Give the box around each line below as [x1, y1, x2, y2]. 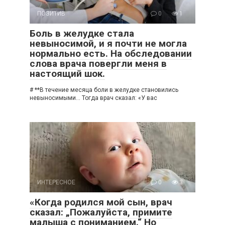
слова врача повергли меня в [30, 57, 167, 69]
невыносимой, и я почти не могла [30, 37, 187, 49]
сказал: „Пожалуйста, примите [30, 206, 172, 218]
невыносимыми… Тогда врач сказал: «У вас [30, 94, 157, 101]
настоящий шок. [30, 67, 105, 79]
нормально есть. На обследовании [30, 47, 192, 59]
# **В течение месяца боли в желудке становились [30, 86, 178, 93]
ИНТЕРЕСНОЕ [37, 178, 75, 186]
